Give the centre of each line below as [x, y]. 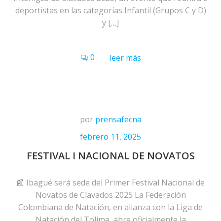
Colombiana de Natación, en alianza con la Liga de [110, 207]
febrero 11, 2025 [110, 137]
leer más [125, 58]
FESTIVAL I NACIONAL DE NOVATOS [110, 156]
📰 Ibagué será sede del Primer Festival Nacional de [110, 183]
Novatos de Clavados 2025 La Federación [110, 195]
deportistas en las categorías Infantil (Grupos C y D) [110, 10]
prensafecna [118, 119]
